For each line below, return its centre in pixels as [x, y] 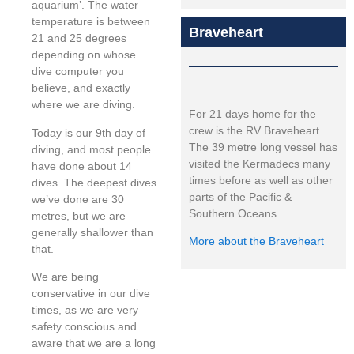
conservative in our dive [91, 294]
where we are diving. [83, 105]
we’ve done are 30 [78, 199]
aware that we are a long [94, 343]
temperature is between [91, 22]
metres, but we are [79, 215]
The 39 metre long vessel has [264, 147]
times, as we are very [85, 310]
